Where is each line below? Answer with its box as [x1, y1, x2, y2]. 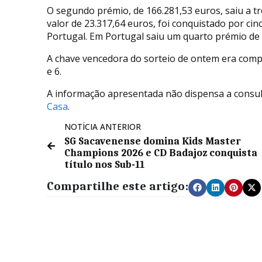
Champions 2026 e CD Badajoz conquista [64, 146, 257, 158]
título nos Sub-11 [64, 158, 144, 170]
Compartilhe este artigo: [47, 178, 188, 193]
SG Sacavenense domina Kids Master [64, 135, 241, 147]
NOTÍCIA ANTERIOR [64, 120, 141, 132]
